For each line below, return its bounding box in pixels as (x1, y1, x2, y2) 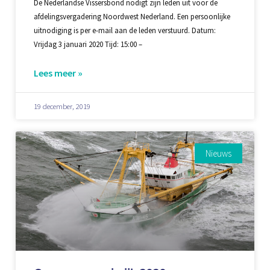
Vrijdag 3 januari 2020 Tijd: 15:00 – (33, 39, 142, 49)
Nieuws (206, 148, 232, 159)
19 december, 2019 (33, 101, 90, 111)
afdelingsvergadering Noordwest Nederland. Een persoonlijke (33, 11, 230, 21)
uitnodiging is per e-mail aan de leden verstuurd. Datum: (33, 25, 216, 35)
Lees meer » (33, 67, 83, 79)
